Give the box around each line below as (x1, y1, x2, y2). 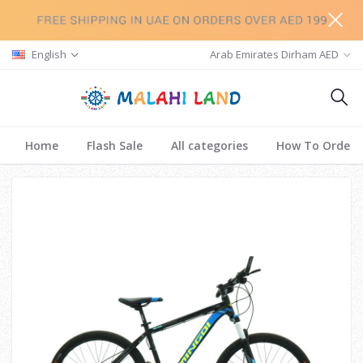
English (32, 47, 66, 62)
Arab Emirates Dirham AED (210, 47, 340, 62)
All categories (171, 138, 248, 153)
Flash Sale (87, 138, 143, 153)
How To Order (276, 138, 355, 153)
